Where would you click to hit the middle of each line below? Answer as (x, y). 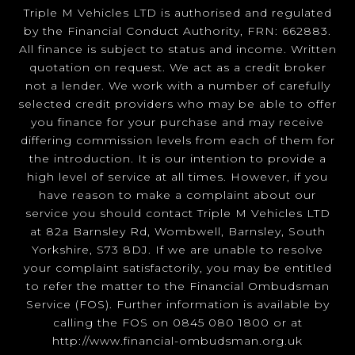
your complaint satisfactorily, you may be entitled (177, 268)
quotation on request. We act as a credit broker (177, 68)
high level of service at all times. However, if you (177, 177)
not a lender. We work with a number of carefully (177, 86)
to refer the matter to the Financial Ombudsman (177, 286)
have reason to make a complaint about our (177, 195)
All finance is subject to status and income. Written (177, 50)
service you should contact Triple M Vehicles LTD (177, 214)
